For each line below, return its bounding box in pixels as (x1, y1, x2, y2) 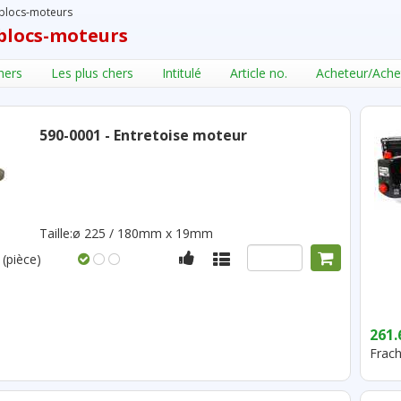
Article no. (230, 64, 287, 81)
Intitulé (162, 64, 201, 81)
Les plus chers (51, 64, 133, 81)
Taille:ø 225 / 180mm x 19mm (38, 225, 213, 242)
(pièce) (2, 251, 41, 268)
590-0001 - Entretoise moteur (38, 125, 247, 145)
